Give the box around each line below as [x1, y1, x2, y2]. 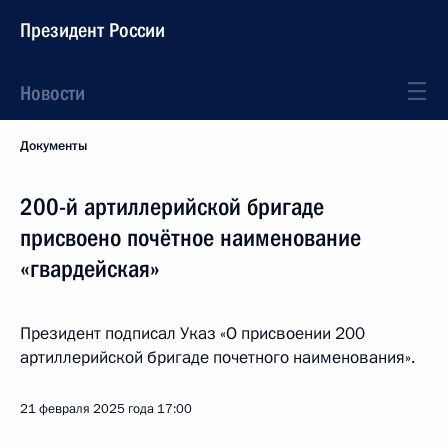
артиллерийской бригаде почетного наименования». [20, 346, 415, 369]
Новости [20, 81, 85, 105]
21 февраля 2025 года [20, 400, 154, 418]
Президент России [20, 18, 165, 42]
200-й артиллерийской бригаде [20, 193, 324, 221]
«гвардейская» [20, 255, 160, 283]
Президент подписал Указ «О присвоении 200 [20, 322, 365, 345]
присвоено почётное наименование [20, 224, 361, 252]
